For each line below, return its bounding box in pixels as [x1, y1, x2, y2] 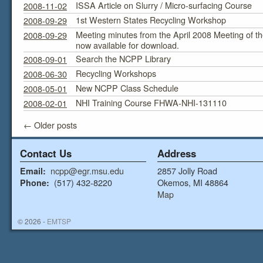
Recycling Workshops [76, 67, 156, 79]
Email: [20, 165, 46, 177]
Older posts [32, 119, 77, 131]
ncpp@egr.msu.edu [50, 164, 124, 177]
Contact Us [20, 146, 72, 160]
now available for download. [76, 39, 179, 51]
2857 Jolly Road [157, 164, 217, 177]
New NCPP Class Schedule [76, 82, 178, 94]
